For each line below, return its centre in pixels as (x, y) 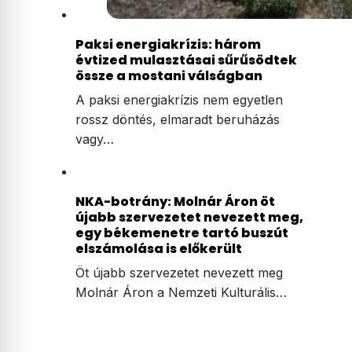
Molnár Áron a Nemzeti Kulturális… (181, 293)
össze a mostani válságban (169, 76)
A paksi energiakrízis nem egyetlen (179, 100)
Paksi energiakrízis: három (168, 45)
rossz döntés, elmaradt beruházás (178, 120)
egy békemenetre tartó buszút (182, 233)
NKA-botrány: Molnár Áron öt (175, 202)
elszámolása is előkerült (159, 249)
